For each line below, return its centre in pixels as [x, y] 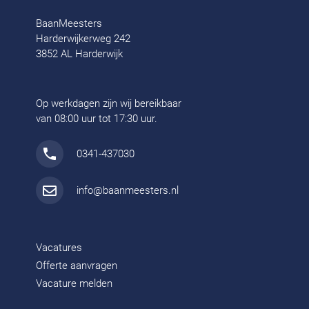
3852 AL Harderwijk [80, 54]
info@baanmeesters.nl [128, 191]
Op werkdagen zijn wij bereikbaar [109, 104]
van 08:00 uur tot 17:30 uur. [97, 119]
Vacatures [59, 248]
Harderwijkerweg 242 [83, 39]
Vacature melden [74, 284]
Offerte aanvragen [77, 266]
